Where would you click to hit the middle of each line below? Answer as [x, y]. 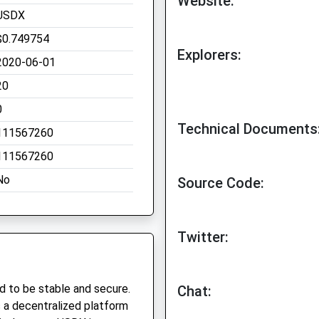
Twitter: [203, 237]
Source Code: [221, 183]
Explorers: [209, 55]
